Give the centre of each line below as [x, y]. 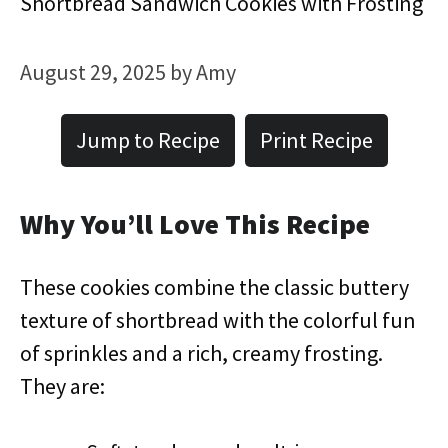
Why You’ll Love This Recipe [195, 224]
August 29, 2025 [93, 72]
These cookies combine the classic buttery [214, 287]
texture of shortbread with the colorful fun [218, 320]
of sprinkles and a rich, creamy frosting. [201, 353]
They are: [62, 386]
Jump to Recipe [147, 140]
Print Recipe [316, 140]
